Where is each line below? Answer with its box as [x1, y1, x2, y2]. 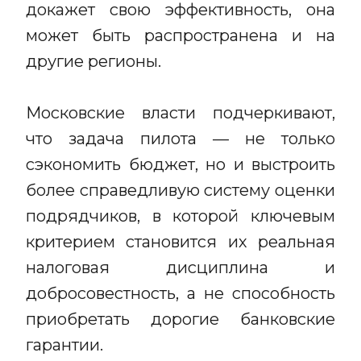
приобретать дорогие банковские [26, 309, 335, 329]
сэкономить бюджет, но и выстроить [26, 155, 335, 174]
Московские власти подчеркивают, [26, 103, 335, 122]
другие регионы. [26, 52, 161, 71]
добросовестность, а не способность [26, 284, 335, 303]
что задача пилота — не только [26, 129, 335, 148]
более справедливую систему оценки [26, 180, 335, 200]
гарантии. [26, 335, 103, 355]
